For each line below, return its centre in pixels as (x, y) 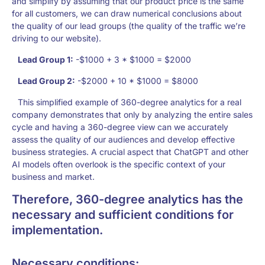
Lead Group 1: (46, 59)
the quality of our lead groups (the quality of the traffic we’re (129, 26)
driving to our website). (56, 38)
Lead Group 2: (46, 81)
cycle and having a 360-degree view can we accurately (120, 127)
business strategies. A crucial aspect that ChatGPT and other (130, 152)
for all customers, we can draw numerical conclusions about (127, 13)
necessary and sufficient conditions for (123, 215)
